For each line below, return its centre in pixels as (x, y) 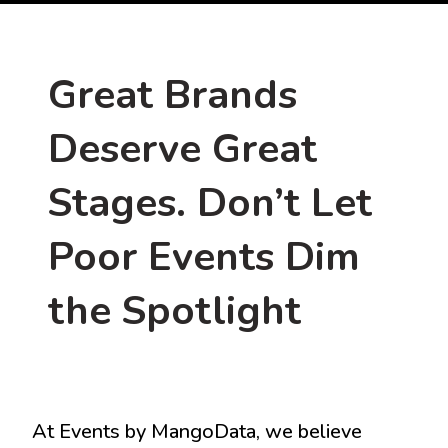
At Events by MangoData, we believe (197, 431)
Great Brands (172, 95)
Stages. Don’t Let (210, 203)
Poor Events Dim (204, 257)
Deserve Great (182, 149)
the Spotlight (174, 311)
